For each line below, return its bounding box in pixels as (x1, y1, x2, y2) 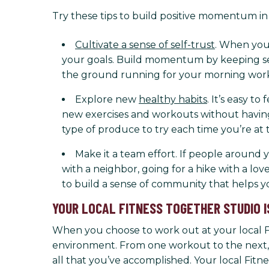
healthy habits (139, 93, 207, 105)
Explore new (75, 93, 139, 105)
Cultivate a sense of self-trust (75, 38, 215, 50)
